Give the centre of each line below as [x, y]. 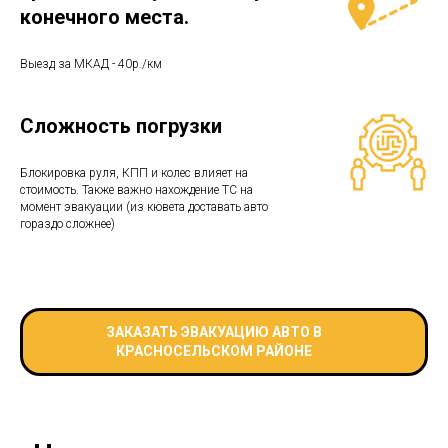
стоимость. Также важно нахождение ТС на [136, 189]
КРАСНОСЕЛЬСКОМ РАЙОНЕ [214, 350]
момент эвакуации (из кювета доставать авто [144, 206]
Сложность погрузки [121, 125]
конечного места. [104, 16]
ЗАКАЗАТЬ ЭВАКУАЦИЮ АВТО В [214, 331]
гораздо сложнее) [67, 223]
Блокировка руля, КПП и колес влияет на [134, 172]
